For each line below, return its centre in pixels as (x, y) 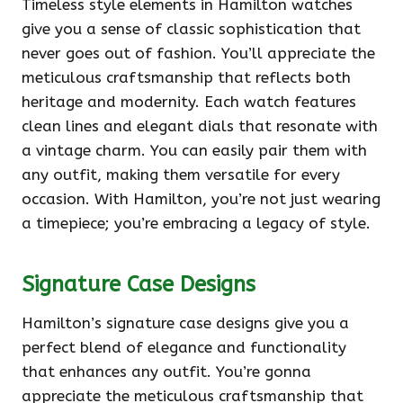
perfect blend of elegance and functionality (184, 347)
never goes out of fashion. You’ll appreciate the (198, 53)
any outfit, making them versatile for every (181, 175)
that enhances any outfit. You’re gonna (166, 372)
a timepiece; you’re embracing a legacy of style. (196, 223)
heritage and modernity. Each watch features (189, 102)
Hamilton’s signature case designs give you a (185, 323)
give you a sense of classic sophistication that (191, 29)
